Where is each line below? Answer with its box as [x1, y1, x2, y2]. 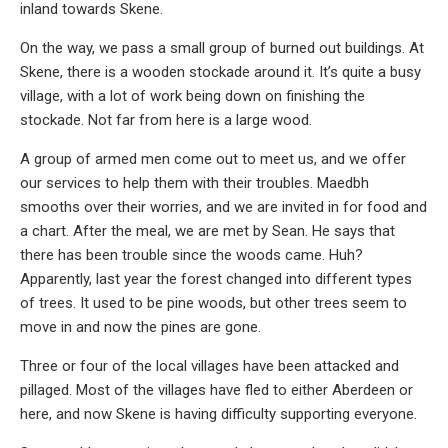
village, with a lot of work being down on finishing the [20, 86, 365, 105]
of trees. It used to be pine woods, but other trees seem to [20, 293, 407, 312]
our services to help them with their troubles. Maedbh [20, 173, 369, 192]
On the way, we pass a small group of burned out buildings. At [20, 38, 424, 57]
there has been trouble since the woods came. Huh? [20, 245, 363, 264]
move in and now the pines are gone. [20, 317, 261, 336]
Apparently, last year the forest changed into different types [20, 269, 412, 288]
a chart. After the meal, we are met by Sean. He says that [20, 221, 395, 240]
